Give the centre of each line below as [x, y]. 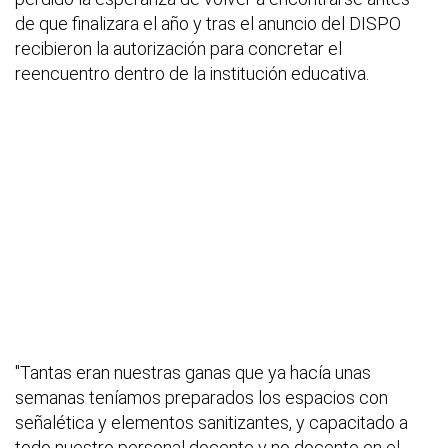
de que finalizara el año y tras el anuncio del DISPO [208, 24]
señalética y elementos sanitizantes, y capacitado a [211, 423]
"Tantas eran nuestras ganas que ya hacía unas [193, 373]
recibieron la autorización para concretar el [178, 49]
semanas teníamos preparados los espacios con [201, 398]
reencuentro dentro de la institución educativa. [192, 74]
